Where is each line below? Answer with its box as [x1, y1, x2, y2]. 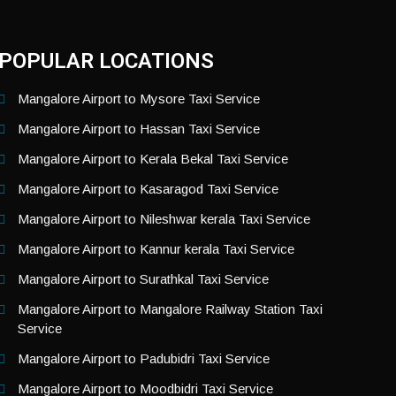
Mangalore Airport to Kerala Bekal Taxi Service [18, 150, 289, 166]
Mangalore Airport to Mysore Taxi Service [18, 90, 261, 106]
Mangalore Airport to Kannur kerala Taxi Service [18, 240, 295, 256]
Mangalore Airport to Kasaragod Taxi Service [18, 180, 279, 196]
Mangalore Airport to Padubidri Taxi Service [18, 350, 270, 366]
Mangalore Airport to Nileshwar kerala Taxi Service [18, 210, 311, 226]
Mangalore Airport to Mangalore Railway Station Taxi [18, 301, 324, 316]
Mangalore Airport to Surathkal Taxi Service [18, 270, 270, 286]
